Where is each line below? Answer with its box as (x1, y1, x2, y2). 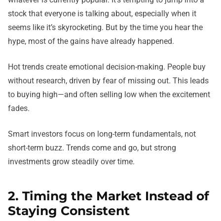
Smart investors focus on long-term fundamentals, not (8, 129, 196, 139)
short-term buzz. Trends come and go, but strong (8, 143, 176, 153)
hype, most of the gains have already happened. (8, 37, 174, 46)
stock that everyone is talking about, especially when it (8, 9, 196, 19)
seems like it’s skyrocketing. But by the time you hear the (8, 23, 203, 33)
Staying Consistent (8, 203, 130, 219)
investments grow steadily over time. (8, 157, 135, 167)
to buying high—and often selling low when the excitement (8, 90, 210, 100)
